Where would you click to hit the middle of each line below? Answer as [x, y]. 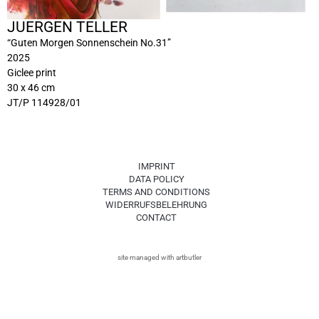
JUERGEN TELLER [67, 27]
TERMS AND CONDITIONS [157, 192]
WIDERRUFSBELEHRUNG [157, 204]
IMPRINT [156, 166]
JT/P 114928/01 [44, 102]
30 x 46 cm [31, 87]
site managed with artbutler [159, 257]
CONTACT [157, 217]
